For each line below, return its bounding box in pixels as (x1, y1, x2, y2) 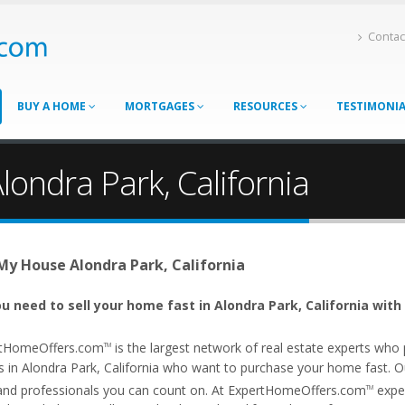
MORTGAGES (125, 99, 197, 114)
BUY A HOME (17, 99, 89, 114)
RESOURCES (233, 99, 300, 114)
